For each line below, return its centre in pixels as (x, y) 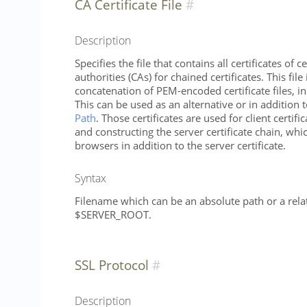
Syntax (90, 178)
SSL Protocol (112, 265)
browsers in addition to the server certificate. (180, 145)
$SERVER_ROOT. (113, 214)
